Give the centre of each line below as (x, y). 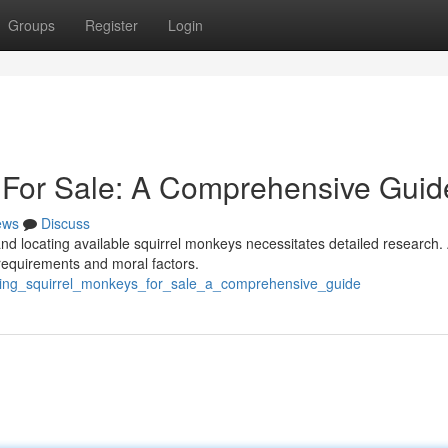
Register (111, 25)
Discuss (65, 223)
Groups (31, 25)
